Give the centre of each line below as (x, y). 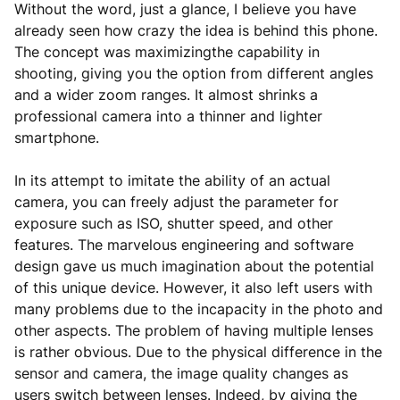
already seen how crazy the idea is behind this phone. (196, 30)
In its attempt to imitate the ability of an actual (172, 180)
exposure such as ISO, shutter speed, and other (174, 223)
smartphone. (57, 137)
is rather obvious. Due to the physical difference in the (198, 352)
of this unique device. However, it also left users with (193, 287)
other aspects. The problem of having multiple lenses (194, 330)
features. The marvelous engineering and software (184, 245)
